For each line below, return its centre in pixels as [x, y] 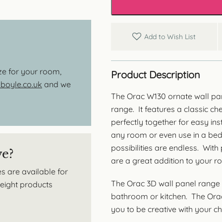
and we [56, 84]
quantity [170, 15]
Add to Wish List [170, 36]
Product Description [156, 74]
